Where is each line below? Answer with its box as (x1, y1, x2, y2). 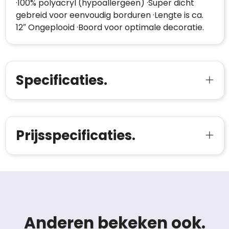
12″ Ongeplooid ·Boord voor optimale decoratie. (15, 21, 204, 34)
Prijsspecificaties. (15, 126, 135, 145)
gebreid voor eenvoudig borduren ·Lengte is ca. (15, 9, 203, 21)
